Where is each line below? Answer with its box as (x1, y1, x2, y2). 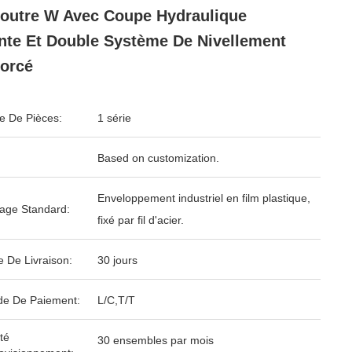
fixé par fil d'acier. (97, 214, 184, 226)
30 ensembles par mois (97, 334, 214, 346)
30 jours (97, 254, 137, 266)
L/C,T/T (97, 294, 135, 306)
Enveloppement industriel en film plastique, (97, 192, 310, 204)
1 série (97, 112, 131, 124)
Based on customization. (97, 152, 219, 164)
